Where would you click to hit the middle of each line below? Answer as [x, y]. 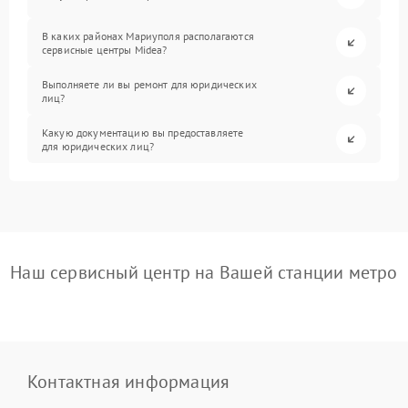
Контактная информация [129, 382]
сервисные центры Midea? [105, 49]
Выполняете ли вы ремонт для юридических [149, 84]
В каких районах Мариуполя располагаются [148, 36]
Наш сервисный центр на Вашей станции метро [204, 272]
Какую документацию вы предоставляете [143, 132]
